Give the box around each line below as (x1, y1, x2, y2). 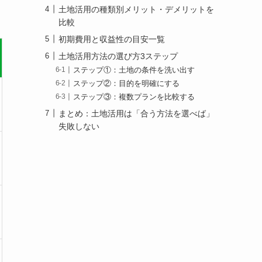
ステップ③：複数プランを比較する (73, 92, 195, 101)
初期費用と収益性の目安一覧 (58, 34, 165, 44)
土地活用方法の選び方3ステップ (58, 51, 178, 61)
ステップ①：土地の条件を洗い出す (73, 65, 195, 74)
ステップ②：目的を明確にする (73, 79, 180, 88)
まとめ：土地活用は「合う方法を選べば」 (58, 108, 214, 118)
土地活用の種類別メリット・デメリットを (58, 4, 214, 14)
